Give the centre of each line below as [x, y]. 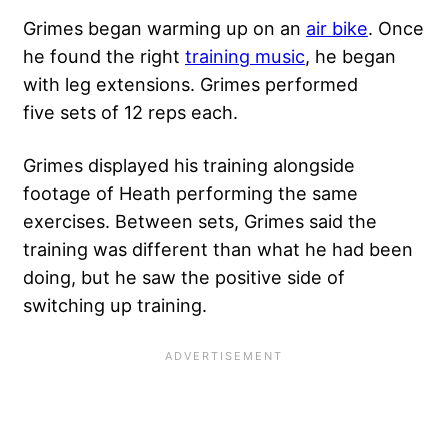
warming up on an [226, 28]
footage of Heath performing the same [190, 193]
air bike [337, 28]
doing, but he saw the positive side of [184, 277]
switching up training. [115, 305]
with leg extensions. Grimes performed [190, 84]
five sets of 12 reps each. [130, 112]
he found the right [104, 56]
